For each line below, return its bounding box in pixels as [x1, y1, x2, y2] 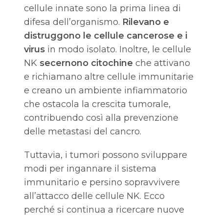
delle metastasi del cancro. [24, 126, 141, 137]
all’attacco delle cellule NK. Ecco [24, 191, 165, 202]
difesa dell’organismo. [24, 17, 122, 28]
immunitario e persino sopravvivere [24, 177, 180, 188]
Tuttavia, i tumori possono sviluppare [24, 150, 187, 161]
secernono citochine [40, 58, 135, 69]
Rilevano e [122, 17, 169, 28]
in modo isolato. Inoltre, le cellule [45, 44, 191, 55]
